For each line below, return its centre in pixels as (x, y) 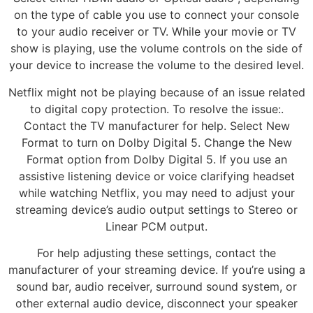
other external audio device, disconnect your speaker (156, 303)
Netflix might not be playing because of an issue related (156, 92)
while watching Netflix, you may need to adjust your (156, 192)
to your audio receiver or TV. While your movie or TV (156, 32)
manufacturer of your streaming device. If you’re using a (156, 269)
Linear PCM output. (156, 226)
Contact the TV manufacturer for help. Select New (156, 125)
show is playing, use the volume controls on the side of (156, 49)
